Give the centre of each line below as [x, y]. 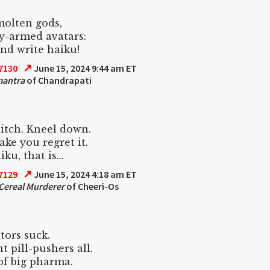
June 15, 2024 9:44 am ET [85, 68]
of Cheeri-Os [92, 186]
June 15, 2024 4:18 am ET [85, 174]
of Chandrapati [58, 80]
